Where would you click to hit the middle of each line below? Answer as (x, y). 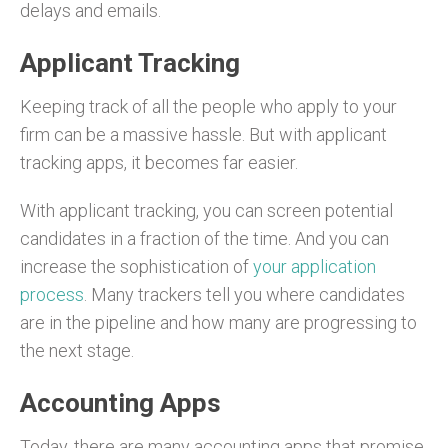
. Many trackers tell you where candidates (244, 294)
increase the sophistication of (136, 266)
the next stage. (77, 350)
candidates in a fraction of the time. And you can (204, 238)
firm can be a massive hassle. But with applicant (203, 134)
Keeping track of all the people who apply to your (208, 106)
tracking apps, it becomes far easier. (159, 162)
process (52, 294)
